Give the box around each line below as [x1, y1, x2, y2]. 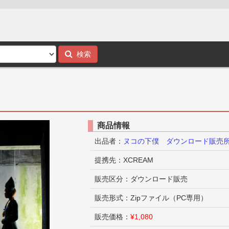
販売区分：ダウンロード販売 [95, 175, 188, 183]
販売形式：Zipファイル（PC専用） [95, 194, 208, 202]
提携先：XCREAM [95, 156, 154, 164]
